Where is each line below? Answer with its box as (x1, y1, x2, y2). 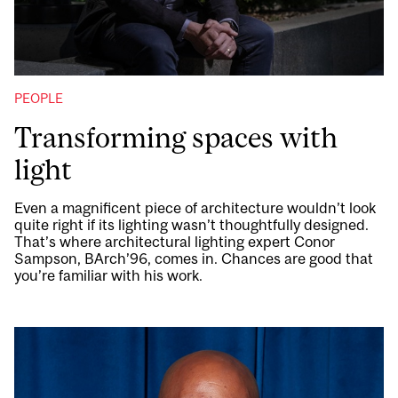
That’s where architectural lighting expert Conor (14, 233, 335, 251)
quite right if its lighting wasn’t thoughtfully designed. (14, 216, 369, 235)
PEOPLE (14, 91, 63, 107)
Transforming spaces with (14, 122, 338, 155)
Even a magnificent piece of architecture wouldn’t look (14, 199, 376, 218)
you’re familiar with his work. (14, 267, 203, 285)
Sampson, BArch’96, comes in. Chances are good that (14, 250, 373, 268)
